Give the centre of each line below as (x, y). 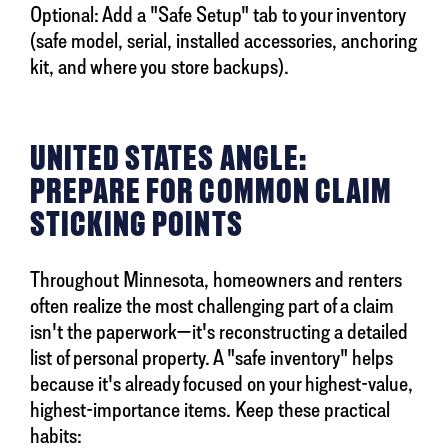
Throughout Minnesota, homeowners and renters (216, 279)
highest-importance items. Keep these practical (210, 409)
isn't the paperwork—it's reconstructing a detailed (219, 331)
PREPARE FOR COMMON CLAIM (211, 191)
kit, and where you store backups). (159, 66)
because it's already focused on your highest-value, (221, 383)
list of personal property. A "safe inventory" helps (211, 357)
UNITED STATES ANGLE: (168, 158)
